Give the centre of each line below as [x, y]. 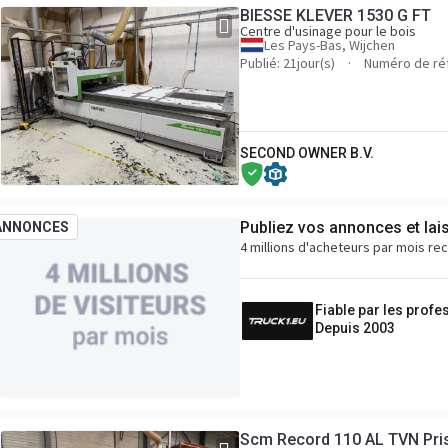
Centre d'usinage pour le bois [328, 31]
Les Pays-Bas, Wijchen [329, 45]
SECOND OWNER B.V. [307, 153]
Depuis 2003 [355, 328]
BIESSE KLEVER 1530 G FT [335, 15]
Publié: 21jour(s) [287, 63]
